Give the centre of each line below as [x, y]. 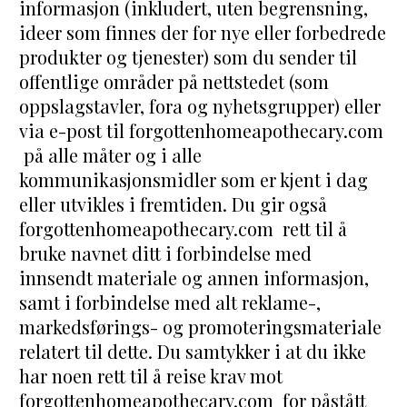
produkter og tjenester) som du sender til [189, 57]
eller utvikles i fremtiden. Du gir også [174, 204]
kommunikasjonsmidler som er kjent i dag [194, 180]
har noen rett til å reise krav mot [151, 376]
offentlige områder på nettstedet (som [174, 82]
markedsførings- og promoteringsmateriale [201, 327]
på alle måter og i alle [111, 155]
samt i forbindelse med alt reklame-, [170, 303]
